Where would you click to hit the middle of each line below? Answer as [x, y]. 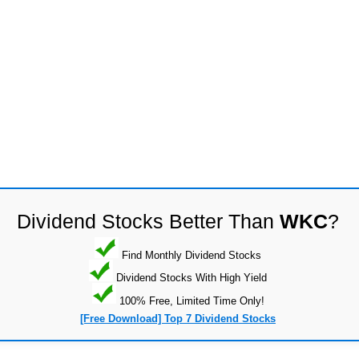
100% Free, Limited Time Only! [190, 301]
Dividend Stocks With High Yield [190, 277]
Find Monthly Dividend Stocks [190, 255]
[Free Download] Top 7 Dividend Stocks [178, 319]
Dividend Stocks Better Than [148, 221]
